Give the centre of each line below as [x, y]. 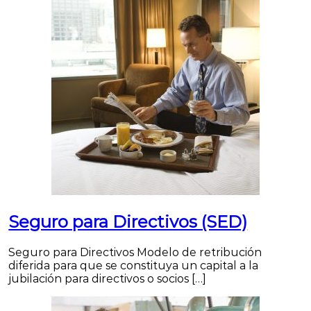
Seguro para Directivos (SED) [128, 222]
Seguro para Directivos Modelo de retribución [135, 253]
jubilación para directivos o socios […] [108, 279]
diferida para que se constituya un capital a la [134, 266]
